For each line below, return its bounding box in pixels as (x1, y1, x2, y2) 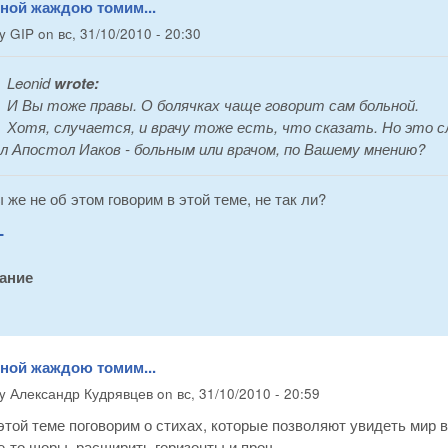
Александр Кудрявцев (10, 383, 153, 403)
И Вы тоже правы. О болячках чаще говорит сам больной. (7, 93, 419, 115)
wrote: (50, 71, 99, 94)
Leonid (7, 71, 50, 93)
